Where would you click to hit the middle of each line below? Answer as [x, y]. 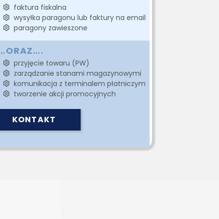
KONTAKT [34, 120]
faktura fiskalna [38, 7]
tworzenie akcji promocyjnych [63, 94]
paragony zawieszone [48, 28]
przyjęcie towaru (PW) [49, 63]
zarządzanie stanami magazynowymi [75, 73]
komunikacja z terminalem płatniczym [77, 83]
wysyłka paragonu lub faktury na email [77, 17]
